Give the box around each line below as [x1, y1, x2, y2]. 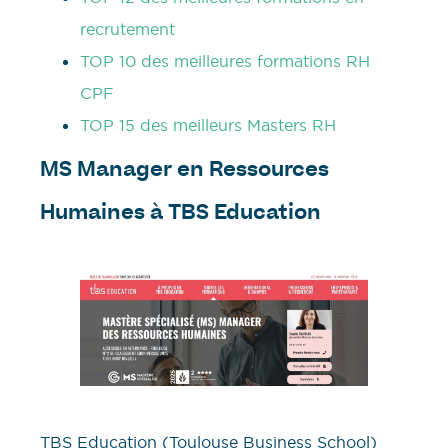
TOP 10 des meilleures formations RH [80, 51, 370, 72]
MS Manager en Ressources [40, 161, 329, 182]
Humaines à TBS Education [40, 204, 321, 225]
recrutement [80, 19, 175, 40]
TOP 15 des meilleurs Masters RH [80, 115, 336, 136]
